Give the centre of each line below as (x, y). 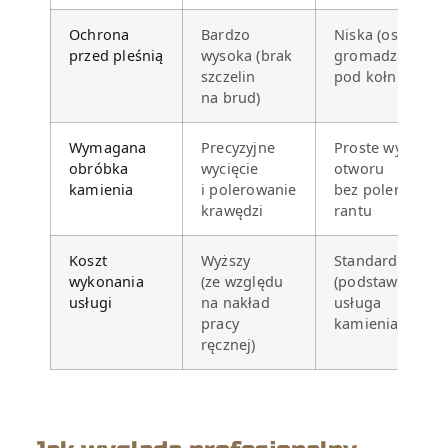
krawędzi (232, 211)
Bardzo (226, 35)
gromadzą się (382, 56)
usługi (91, 303)
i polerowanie (249, 190)
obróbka (99, 169)
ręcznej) (228, 345)
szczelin (228, 77)
